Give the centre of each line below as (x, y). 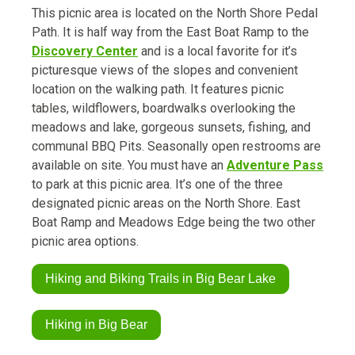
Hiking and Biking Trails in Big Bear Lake (160, 279)
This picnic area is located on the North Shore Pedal (175, 13)
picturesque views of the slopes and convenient (165, 71)
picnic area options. (85, 242)
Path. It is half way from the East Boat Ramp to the (170, 32)
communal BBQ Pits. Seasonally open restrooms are (176, 147)
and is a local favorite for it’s (218, 52)
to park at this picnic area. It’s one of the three (157, 185)
